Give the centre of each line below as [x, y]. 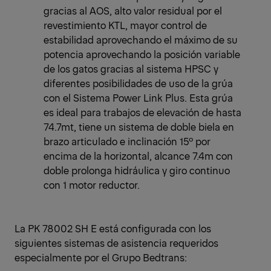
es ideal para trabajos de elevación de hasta [142, 112]
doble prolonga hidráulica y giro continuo [137, 170]
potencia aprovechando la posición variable [142, 54]
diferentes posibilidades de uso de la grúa [138, 83]
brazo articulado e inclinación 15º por [127, 141]
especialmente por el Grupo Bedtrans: [101, 257]
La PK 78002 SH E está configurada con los [113, 228]
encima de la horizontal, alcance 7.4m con [138, 156]
